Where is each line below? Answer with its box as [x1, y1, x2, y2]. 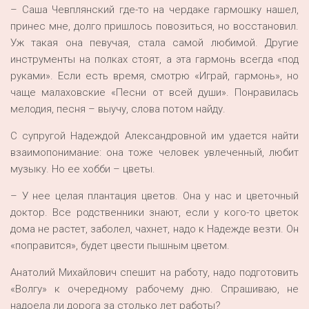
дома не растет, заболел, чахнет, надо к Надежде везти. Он [10, 222, 299, 235]
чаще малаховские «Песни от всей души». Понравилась [10, 86, 299, 99]
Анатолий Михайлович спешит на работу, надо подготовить [10, 266, 299, 279]
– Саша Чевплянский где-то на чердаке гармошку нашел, [10, 3, 299, 16]
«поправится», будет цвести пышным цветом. [10, 239, 230, 252]
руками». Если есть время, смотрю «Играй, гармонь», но [10, 69, 299, 82]
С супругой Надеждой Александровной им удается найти [10, 129, 299, 142]
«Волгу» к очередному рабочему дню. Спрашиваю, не [10, 282, 299, 295]
